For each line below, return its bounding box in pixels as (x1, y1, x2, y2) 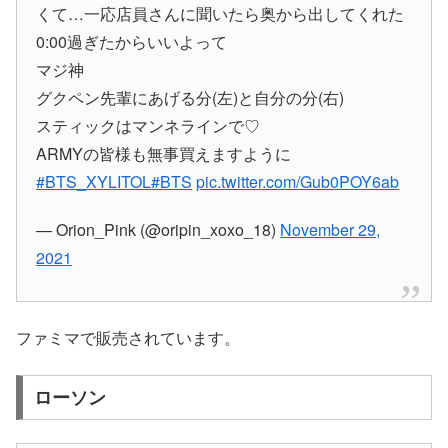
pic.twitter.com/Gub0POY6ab (196, 170, 400, 194)
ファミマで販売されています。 (16, 326, 240, 350)
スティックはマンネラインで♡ (36, 114, 261, 138)
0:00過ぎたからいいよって (36, 30, 228, 54)
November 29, (280, 217, 381, 241)
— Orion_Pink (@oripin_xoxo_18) (36, 217, 281, 241)
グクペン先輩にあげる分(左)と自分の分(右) (36, 86, 345, 110)
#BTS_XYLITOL (36, 170, 152, 194)
